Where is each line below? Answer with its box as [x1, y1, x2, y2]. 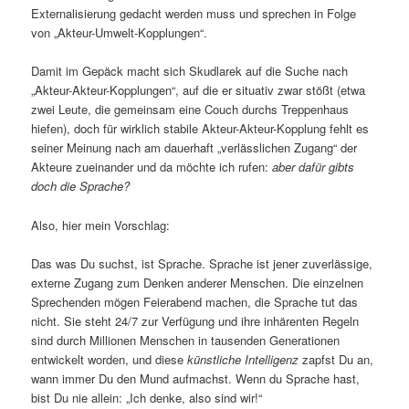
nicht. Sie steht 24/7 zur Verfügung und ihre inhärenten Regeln [31, 311, 360, 330]
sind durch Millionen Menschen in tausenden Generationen [31, 330, 341, 349]
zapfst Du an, [299, 350, 374, 368]
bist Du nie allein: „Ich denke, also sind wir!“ [31, 388, 263, 406]
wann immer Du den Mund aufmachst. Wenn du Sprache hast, [31, 369, 361, 387]
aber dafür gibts [268, 158, 355, 176]
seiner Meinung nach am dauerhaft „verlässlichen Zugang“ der [31, 139, 358, 157]
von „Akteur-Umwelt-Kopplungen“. [31, 24, 208, 42]
